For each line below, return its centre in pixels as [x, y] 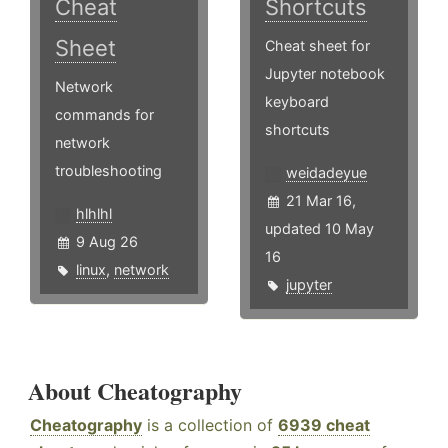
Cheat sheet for [318, 46]
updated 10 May [320, 229]
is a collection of [210, 425]
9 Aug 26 [107, 242]
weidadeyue [327, 173]
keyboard [297, 102]
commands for [104, 115]
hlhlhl [94, 214]
